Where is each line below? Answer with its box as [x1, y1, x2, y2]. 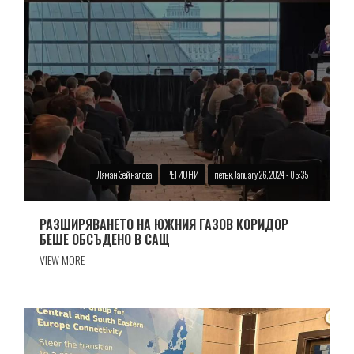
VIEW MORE [40, 251, 85, 269]
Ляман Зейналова [96, 168, 152, 181]
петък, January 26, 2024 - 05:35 [214, 168, 308, 181]
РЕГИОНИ [167, 168, 199, 181]
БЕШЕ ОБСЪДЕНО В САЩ [40, 229, 170, 249]
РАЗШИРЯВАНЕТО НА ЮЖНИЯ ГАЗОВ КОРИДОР [40, 214, 288, 234]
